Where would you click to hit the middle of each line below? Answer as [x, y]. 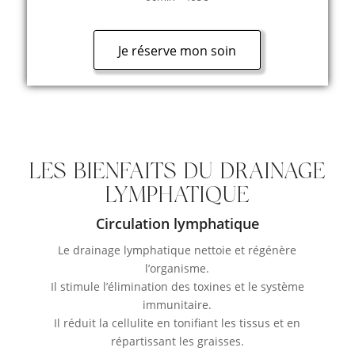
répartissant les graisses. [177, 341]
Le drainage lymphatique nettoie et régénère [177, 250]
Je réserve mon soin [177, 50]
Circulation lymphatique [177, 223]
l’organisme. [177, 268]
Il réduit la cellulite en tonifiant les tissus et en [177, 323]
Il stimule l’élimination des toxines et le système [177, 286]
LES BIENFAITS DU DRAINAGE [177, 172]
